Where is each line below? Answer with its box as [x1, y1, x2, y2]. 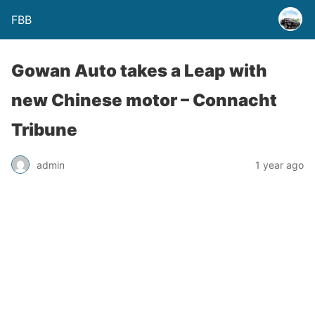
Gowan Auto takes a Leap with [11, 60, 267, 81]
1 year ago [255, 158, 304, 171]
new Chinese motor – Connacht [11, 90, 277, 110]
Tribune [11, 120, 77, 140]
